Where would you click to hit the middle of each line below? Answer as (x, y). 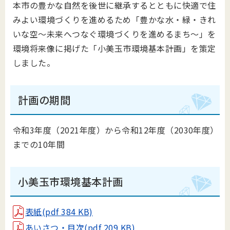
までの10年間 (39, 144)
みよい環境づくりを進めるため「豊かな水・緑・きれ (114, 20)
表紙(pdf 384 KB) (59, 212)
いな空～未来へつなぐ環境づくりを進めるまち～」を (114, 34)
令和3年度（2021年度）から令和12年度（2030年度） (116, 130)
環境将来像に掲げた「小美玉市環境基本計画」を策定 (114, 48)
